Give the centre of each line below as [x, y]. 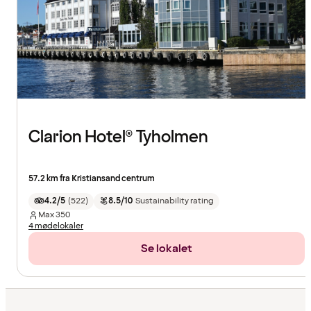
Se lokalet [167, 248]
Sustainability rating [174, 201]
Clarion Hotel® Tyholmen [118, 137]
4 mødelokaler [56, 226]
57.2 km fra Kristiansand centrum [92, 178]
